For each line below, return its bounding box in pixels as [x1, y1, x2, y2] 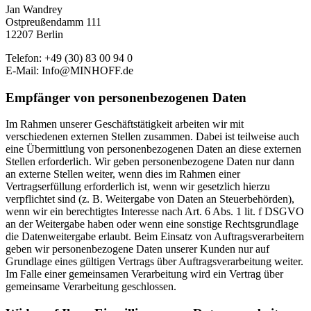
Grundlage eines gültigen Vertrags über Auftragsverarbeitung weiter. [6, 255, 303, 268]
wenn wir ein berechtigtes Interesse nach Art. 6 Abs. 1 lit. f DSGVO [6, 205, 304, 218]
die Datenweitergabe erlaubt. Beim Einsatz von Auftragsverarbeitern [6, 230, 304, 243]
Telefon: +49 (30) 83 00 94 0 [6, 51, 133, 64]
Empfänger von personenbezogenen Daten [6, 90, 246, 105]
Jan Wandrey [6, 3, 62, 15]
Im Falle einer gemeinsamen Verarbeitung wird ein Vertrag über [6, 268, 283, 280]
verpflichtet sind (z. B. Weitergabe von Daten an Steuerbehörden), [6, 193, 294, 205]
